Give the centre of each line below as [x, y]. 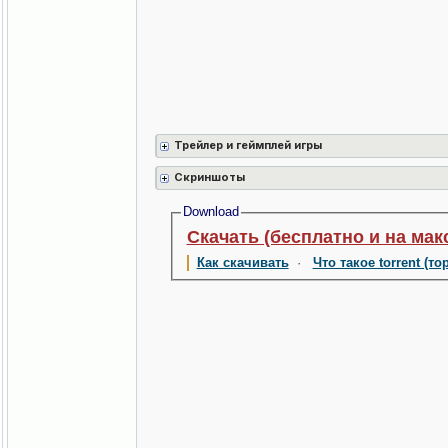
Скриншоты [210, 177]
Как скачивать [242, 263]
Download [210, 212]
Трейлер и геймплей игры [248, 145]
